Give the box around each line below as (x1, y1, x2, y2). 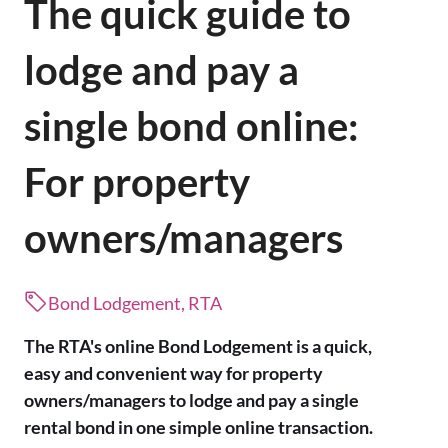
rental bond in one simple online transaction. (24, 415, 373, 438)
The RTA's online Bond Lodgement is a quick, (24, 334, 372, 357)
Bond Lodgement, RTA (48, 291, 222, 314)
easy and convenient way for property (24, 361, 323, 384)
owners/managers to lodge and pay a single (24, 388, 359, 411)
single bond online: (24, 101, 359, 150)
